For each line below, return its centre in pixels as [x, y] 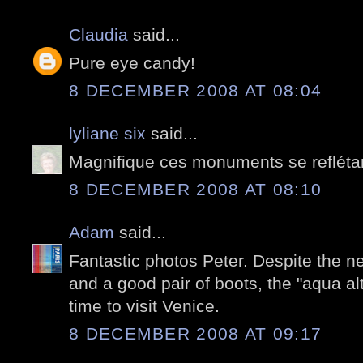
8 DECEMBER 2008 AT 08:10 [196, 190]
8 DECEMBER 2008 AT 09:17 [196, 334]
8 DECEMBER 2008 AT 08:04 [196, 91]
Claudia [98, 35]
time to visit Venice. [144, 305]
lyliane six [110, 134]
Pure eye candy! [132, 62]
